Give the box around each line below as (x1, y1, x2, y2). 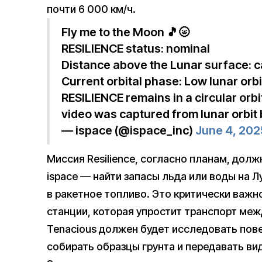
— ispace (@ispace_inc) (61, 123, 195, 138)
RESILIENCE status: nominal (61, 42, 210, 56)
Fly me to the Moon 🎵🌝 (61, 25, 190, 40)
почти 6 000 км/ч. (47, 3, 136, 16)
